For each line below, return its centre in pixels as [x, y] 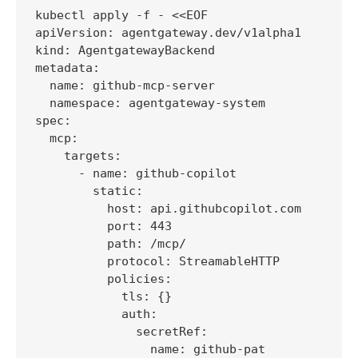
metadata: [68, 68]
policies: [103, 279]
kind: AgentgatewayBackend [125, 51]
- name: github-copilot [136, 174]
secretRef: [121, 332]
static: [89, 191]
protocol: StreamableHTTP [157, 262]
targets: [78, 156]
